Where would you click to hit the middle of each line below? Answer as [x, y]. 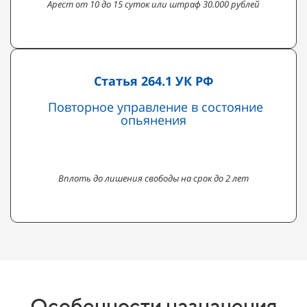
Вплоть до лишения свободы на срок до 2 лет [153, 178]
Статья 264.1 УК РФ [153, 81]
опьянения [153, 120]
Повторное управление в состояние [153, 107]
